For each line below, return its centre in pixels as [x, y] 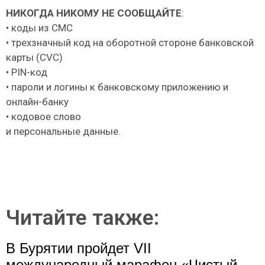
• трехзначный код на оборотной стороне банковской [130, 43]
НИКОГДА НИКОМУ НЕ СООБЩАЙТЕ [94, 13]
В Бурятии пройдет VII [79, 248]
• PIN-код [27, 72]
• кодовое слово [43, 117]
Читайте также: [83, 218]
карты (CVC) [34, 58]
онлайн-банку [37, 102]
